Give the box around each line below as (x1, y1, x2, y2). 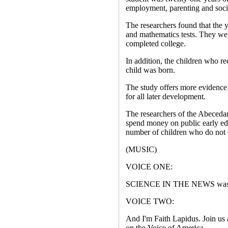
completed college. (125, 39, 186, 48)
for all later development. (125, 92, 206, 101)
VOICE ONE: (125, 162, 173, 171)
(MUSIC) (125, 145, 157, 154)
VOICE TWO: (125, 197, 174, 206)
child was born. (125, 66, 175, 74)
